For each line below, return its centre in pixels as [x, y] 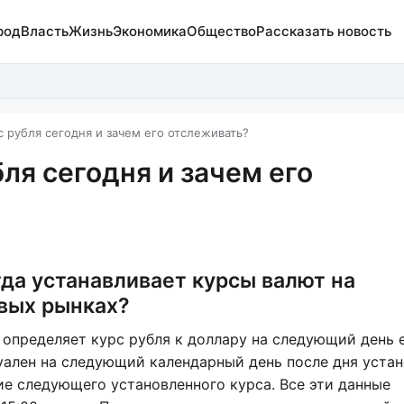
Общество [221, 31]
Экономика [149, 31]
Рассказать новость [323, 31]
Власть [44, 31]
